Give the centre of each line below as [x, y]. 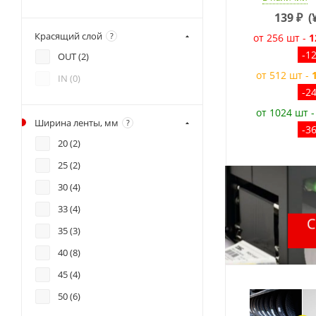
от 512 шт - [284, 75]
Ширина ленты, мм [77, 123]
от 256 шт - [281, 38]
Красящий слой [68, 36]
